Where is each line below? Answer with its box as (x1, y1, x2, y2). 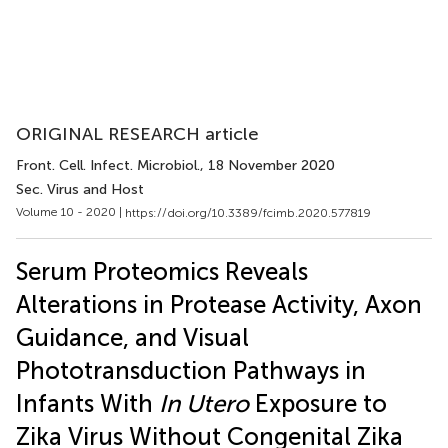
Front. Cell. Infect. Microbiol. (16, 157, 200, 174)
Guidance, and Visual (16, 322, 249, 352)
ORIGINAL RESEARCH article (16, 123, 259, 145)
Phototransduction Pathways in (16, 355, 366, 385)
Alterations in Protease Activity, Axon (16, 289, 422, 319)
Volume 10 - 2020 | (16, 205, 125, 219)
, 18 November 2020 (200, 157, 335, 174)
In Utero (159, 388, 249, 418)
